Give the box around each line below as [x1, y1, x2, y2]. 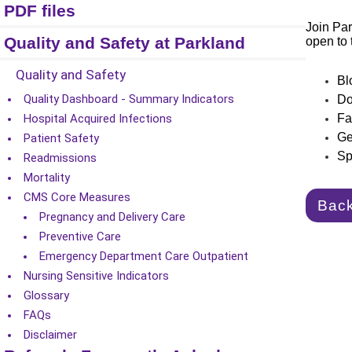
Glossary [24, 288, 69, 302]
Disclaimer [24, 328, 77, 342]
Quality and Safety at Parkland [4, 34, 245, 53]
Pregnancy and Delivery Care [39, 210, 185, 224]
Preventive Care [39, 229, 121, 244]
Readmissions [24, 151, 97, 165]
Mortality [24, 170, 70, 185]
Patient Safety [24, 131, 99, 145]
